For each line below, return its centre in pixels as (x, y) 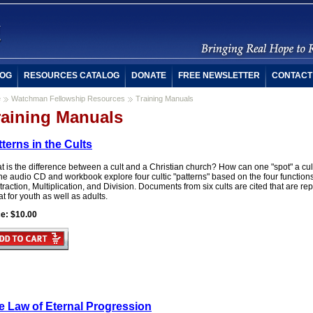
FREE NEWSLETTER (219, 75)
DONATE (149, 75)
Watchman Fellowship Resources (68, 99)
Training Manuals (165, 99)
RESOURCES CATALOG (72, 75)
